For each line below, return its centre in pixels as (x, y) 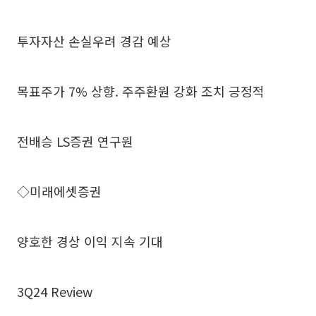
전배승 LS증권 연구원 (75, 141)
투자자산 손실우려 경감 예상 (94, 41)
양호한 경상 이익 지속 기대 (90, 241)
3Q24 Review (55, 291)
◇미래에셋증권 (59, 191)
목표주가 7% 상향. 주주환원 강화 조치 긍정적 (141, 91)
